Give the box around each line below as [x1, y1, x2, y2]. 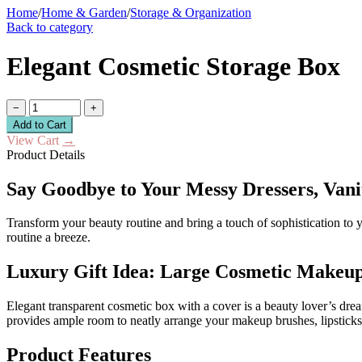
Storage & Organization [130, 5, 251, 19]
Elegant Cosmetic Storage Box [6, 52, 340, 82]
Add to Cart [13, 118, 66, 131]
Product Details [6, 147, 85, 162]
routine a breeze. [6, 230, 90, 245]
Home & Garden [41, 5, 127, 19]
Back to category [6, 19, 93, 34]
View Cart [6, 133, 62, 147]
